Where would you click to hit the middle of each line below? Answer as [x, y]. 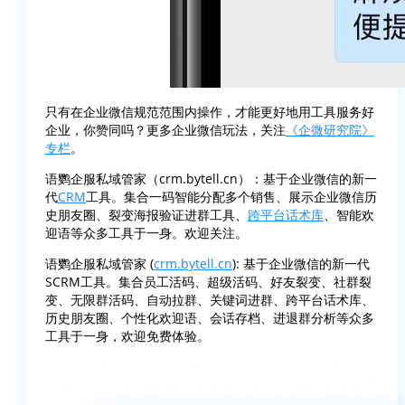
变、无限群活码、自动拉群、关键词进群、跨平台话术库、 [210, 299]
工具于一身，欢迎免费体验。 [127, 335]
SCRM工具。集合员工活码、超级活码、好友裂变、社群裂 [208, 281]
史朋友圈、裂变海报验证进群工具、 [146, 215]
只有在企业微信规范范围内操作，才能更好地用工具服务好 [210, 112]
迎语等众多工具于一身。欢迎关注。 [146, 233]
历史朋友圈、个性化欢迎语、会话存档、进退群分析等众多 [210, 317]
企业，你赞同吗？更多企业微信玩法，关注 [165, 130]
